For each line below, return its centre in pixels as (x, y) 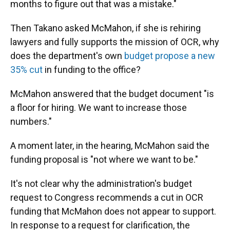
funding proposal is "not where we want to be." (104, 159)
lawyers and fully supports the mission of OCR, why (115, 42)
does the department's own (67, 56)
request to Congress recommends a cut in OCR (107, 197)
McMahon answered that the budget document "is (112, 94)
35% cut (26, 70)
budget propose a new (170, 56)
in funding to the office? (92, 70)
